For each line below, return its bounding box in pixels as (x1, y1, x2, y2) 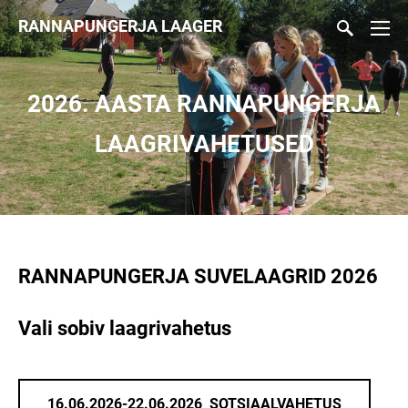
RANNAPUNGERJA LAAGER (18, 16, 222, 36)
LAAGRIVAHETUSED (94, 130, 314, 158)
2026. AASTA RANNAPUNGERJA (27, 90, 381, 117)
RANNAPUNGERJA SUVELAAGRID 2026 (18, 265, 382, 288)
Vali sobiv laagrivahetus (18, 316, 231, 340)
